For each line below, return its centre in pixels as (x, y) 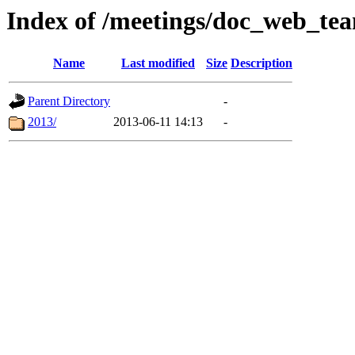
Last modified (158, 63)
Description (261, 63)
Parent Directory (69, 101)
